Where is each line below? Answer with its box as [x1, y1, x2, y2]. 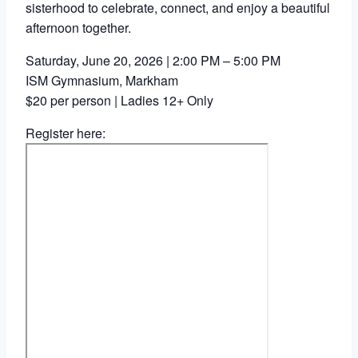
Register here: [26, 123, 105, 142]
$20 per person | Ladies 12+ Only [26, 90, 213, 109]
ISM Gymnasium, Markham [26, 70, 178, 89]
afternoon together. [26, 18, 131, 37]
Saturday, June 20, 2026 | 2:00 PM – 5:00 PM [26, 50, 280, 70]
